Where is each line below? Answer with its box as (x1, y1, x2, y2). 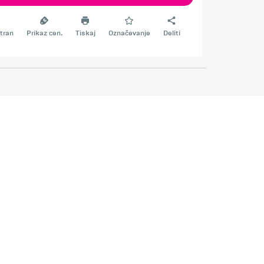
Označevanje (108, 28, 150, 38)
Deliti (163, 28, 180, 38)
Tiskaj (75, 28, 95, 38)
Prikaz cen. (26, 28, 62, 38)
